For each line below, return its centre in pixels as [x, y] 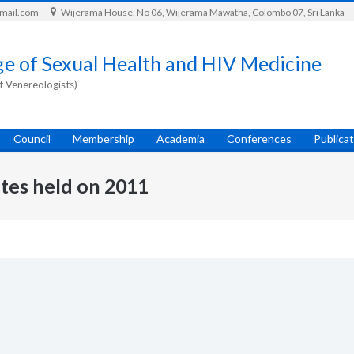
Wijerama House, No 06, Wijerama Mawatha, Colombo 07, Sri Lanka [202, 12]
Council [32, 139]
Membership [104, 139]
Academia [181, 139]
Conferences [260, 139]
